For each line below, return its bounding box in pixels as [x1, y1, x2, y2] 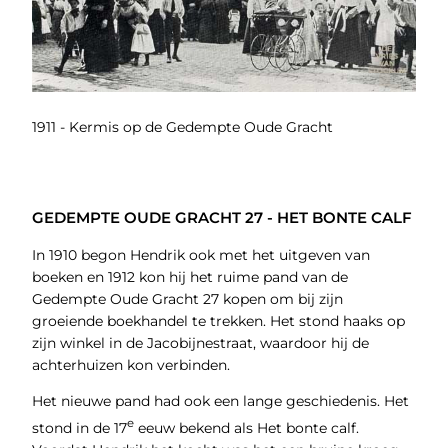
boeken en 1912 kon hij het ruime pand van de [31, 268, 348, 287]
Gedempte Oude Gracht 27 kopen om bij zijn [31, 290, 343, 309]
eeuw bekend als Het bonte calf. [133, 419, 359, 438]
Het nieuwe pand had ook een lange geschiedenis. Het [31, 392, 409, 411]
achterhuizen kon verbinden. [31, 356, 230, 375]
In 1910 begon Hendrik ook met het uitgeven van [31, 246, 370, 265]
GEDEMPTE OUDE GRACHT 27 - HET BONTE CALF [31, 208, 412, 228]
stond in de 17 [31, 419, 127, 438]
